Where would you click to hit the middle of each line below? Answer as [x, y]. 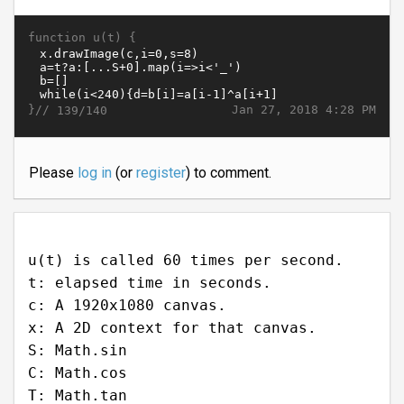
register [161, 173]
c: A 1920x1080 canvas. [127, 306]
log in [94, 173]
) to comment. [228, 173]
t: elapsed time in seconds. [150, 283]
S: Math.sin [78, 351]
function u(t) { [82, 38]
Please [53, 173]
